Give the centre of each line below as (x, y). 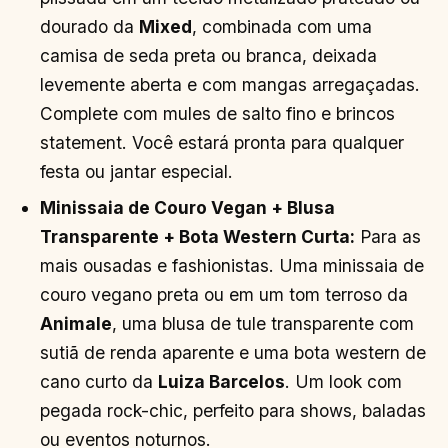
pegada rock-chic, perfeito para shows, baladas (233, 410)
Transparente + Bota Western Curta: (198, 236)
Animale (76, 323)
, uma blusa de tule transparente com (263, 323)
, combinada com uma (282, 26)
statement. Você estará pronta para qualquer (222, 142)
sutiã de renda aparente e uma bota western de (233, 352)
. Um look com (344, 381)
